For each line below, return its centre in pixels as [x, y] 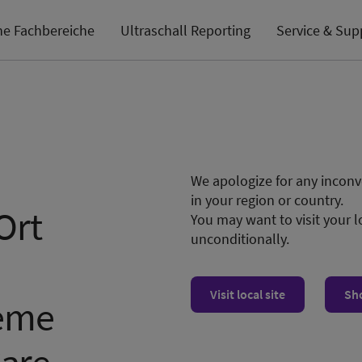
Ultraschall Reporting [185, 30]
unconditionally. [240, 239]
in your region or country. [267, 200]
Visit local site [248, 294]
